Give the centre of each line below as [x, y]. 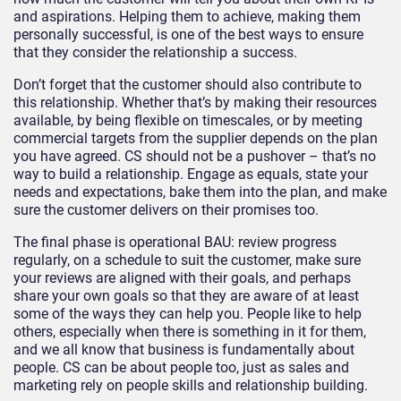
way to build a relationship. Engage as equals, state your [191, 174]
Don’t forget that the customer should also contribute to [188, 84]
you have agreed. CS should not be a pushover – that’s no [195, 156]
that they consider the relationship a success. [155, 52]
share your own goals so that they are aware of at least [186, 295]
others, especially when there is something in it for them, [190, 331]
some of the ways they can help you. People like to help [188, 313]
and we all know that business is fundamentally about [184, 349]
